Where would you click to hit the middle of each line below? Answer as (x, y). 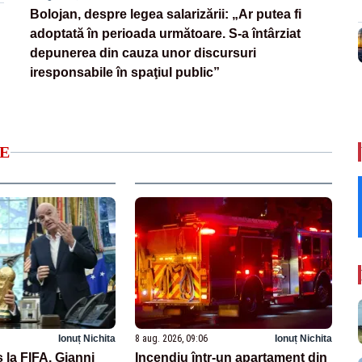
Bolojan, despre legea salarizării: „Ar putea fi (166, 15)
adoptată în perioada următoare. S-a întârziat (166, 34)
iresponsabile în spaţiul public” (125, 73)
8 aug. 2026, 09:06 (172, 338)
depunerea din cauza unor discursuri (143, 53)
